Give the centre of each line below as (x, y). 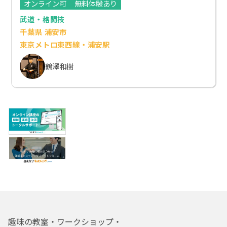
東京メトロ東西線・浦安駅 (65, 44)
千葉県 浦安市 (44, 31)
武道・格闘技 (43, 19)
